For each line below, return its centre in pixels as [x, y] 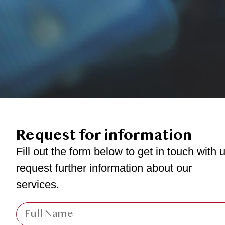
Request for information [104, 135]
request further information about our [104, 168]
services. [38, 184]
